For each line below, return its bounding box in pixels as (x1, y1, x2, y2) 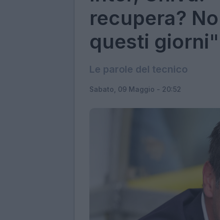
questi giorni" (89, 29, 219, 54)
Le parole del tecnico (89, 63, 188, 75)
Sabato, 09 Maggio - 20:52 (89, 84, 181, 93)
